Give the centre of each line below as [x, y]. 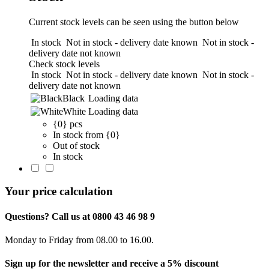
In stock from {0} [86, 134]
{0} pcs [68, 124]
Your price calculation [59, 192]
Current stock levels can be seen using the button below [134, 22]
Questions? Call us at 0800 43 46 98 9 [80, 216]
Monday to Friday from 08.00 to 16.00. [79, 240]
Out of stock [76, 145]
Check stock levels [64, 64]
